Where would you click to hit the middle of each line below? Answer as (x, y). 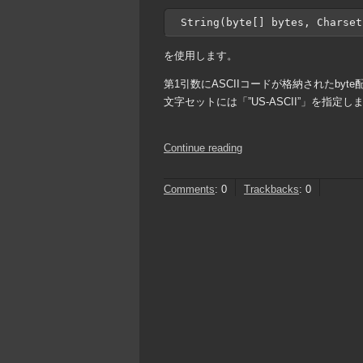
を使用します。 (201, 55)
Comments (189, 189)
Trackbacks (271, 189)
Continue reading (203, 147)
